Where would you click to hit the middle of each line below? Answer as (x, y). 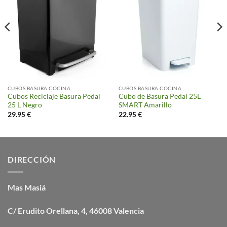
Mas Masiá (27, 187)
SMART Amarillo (145, 105)
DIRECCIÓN (32, 160)
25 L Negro (25, 105)
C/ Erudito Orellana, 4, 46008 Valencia (76, 210)
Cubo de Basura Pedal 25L (159, 97)
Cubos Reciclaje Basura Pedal (54, 97)
